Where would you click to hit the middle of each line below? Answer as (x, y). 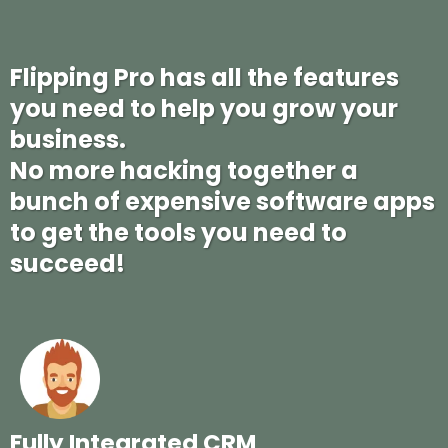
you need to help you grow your (204, 108)
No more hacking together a (184, 170)
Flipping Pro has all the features (204, 77)
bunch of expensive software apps (222, 201)
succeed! (67, 263)
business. (68, 139)
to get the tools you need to (178, 232)
